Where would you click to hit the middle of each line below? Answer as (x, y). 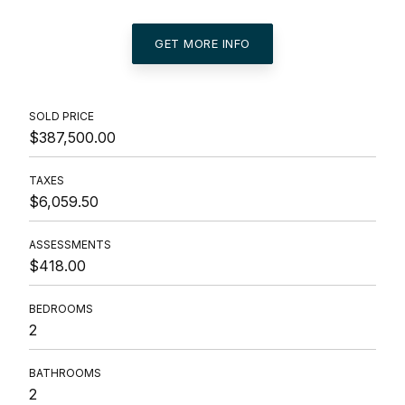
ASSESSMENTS (70, 245)
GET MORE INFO (202, 44)
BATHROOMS (65, 373)
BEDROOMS (61, 309)
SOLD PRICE (61, 117)
